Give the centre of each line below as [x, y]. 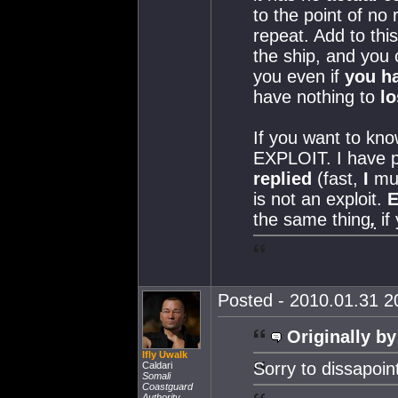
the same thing [312, 219]
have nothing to [317, 96]
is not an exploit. [320, 199]
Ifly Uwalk [165, 354]
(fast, [338, 178]
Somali [156, 376]
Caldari [157, 365]
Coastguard [167, 386]
